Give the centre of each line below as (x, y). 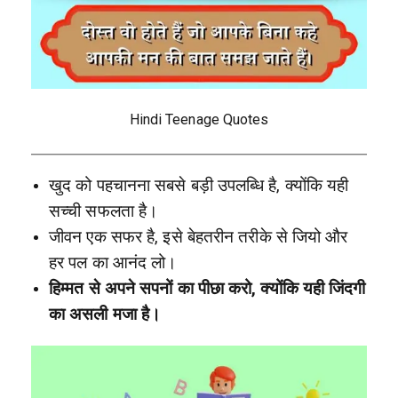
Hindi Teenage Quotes (199, 120)
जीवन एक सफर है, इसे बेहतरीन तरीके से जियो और (199, 238)
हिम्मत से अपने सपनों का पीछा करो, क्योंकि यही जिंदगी (207, 289)
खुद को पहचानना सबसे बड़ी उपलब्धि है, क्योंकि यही (199, 186)
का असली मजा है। (105, 315)
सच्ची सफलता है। (104, 212)
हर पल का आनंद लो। (113, 263)
